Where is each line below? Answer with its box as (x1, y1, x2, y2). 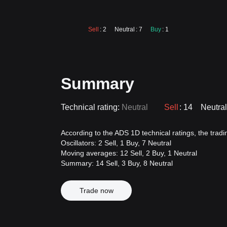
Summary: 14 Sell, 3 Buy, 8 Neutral (61, 159, 173, 167)
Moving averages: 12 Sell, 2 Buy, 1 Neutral (61, 149, 197, 157)
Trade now (79, 186, 113, 195)
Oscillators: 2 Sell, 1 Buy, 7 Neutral (61, 139, 171, 147)
